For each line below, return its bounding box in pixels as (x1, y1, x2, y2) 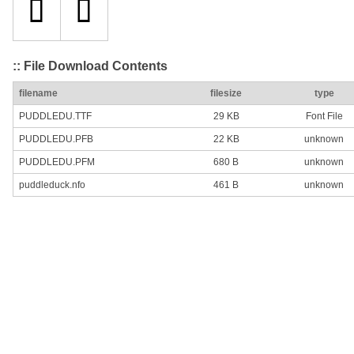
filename (19, 88, 58, 100)
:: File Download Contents (13, 58, 168, 73)
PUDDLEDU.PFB (19, 134, 93, 145)
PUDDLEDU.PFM (19, 156, 95, 168)
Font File (305, 111, 343, 122)
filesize (210, 88, 242, 100)
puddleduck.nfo (19, 179, 85, 191)
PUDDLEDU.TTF (19, 111, 92, 122)
